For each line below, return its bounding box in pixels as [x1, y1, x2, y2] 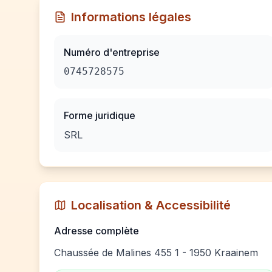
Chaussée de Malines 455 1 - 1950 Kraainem [54, 246, 258, 259]
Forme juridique [64, 109, 135, 121]
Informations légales [71, 10, 191, 24]
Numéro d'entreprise [64, 46, 160, 58]
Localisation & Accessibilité [71, 198, 231, 212]
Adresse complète [54, 225, 139, 237]
